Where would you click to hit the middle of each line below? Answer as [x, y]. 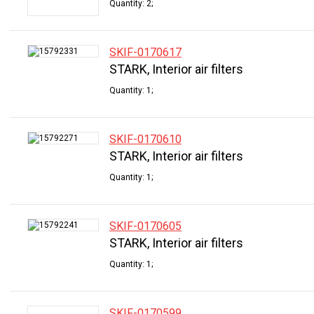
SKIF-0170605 [145, 226]
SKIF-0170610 [145, 139]
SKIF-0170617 [145, 52]
